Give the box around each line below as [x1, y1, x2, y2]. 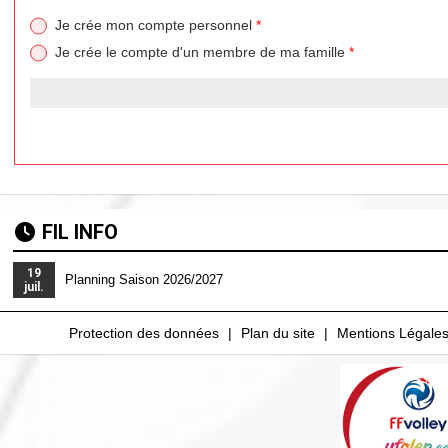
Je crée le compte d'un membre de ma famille [55, 43, 350, 60]
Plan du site [241, 324, 315, 341]
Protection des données [69, 324, 219, 341]
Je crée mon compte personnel [55, 17, 257, 34]
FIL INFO [42, 219, 118, 244]
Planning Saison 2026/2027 [65, 271, 223, 287]
